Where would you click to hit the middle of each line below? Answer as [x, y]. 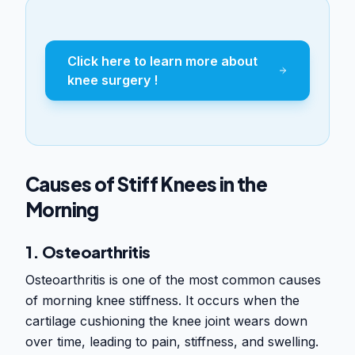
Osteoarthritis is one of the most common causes [173, 280]
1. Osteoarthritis [88, 252]
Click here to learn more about [162, 61]
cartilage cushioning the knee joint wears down [166, 321]
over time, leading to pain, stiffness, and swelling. [172, 342]
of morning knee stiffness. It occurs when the [162, 301]
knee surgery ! [113, 80]
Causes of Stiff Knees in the [147, 184]
